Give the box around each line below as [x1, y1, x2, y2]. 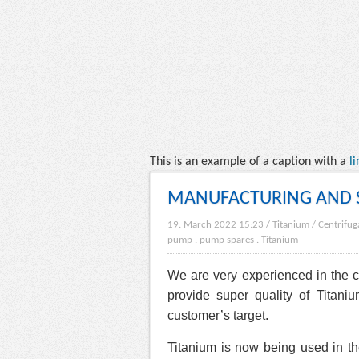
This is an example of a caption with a [150, 155, 349, 168]
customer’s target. [167, 309, 268, 322]
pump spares [200, 235, 254, 245]
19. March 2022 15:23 [167, 220, 264, 230]
